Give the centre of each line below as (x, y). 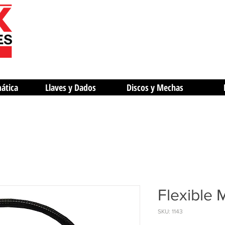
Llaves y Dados (70, 88)
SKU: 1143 (170, 212)
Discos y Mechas (155, 88)
